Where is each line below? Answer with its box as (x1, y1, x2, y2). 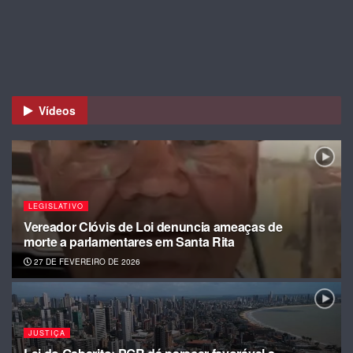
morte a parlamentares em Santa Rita (24, 232, 235, 251)
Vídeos (39, 102, 76, 118)
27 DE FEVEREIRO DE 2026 (32, 255, 140, 267)
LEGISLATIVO (28, 200, 84, 211)
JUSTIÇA (28, 327, 65, 338)
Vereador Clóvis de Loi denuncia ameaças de (24, 217, 283, 236)
